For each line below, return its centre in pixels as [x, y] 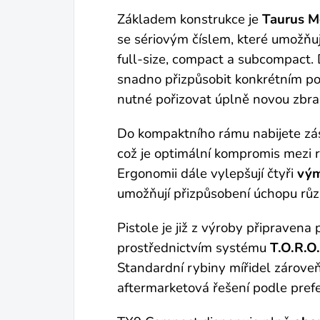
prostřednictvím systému [194, 247]
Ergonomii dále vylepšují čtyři [207, 173]
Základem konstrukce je [190, 19]
